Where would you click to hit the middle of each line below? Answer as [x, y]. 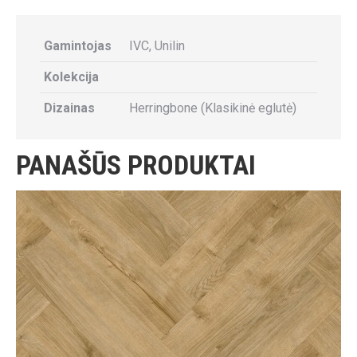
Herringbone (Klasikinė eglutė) [213, 108]
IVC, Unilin [157, 45]
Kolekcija [71, 76]
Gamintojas [78, 45]
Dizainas [69, 108]
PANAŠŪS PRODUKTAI [136, 165]
